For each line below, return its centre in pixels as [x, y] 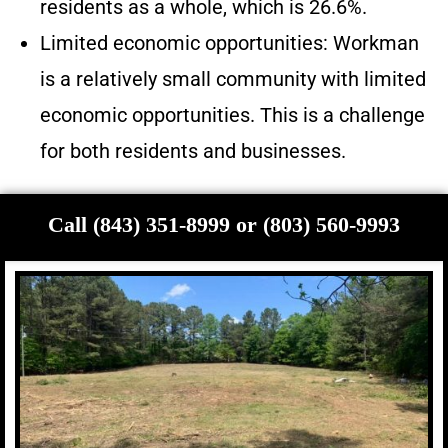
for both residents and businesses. [193, 151]
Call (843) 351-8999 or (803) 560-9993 [224, 225]
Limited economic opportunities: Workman [229, 43]
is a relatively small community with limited [233, 79]
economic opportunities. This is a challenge [232, 115]
